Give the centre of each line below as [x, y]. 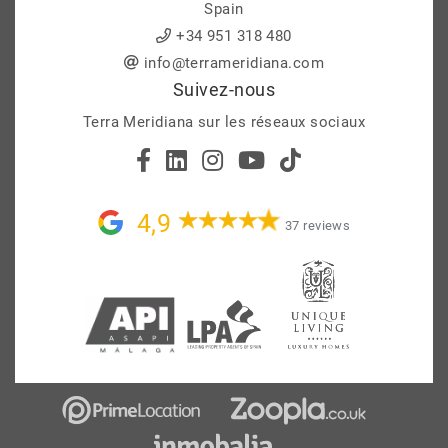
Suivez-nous [224, 90]
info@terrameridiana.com [234, 63]
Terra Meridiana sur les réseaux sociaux [224, 122]
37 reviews [317, 226]
